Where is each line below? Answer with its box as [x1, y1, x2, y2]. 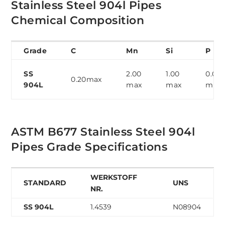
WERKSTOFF [90, 173, 138, 182]
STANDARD [24, 178, 67, 188]
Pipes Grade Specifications [11, 140, 168, 154]
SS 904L [24, 202, 54, 212]
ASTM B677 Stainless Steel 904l [11, 125, 195, 139]
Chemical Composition [11, 14, 145, 28]
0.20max [71, 75, 102, 84]
